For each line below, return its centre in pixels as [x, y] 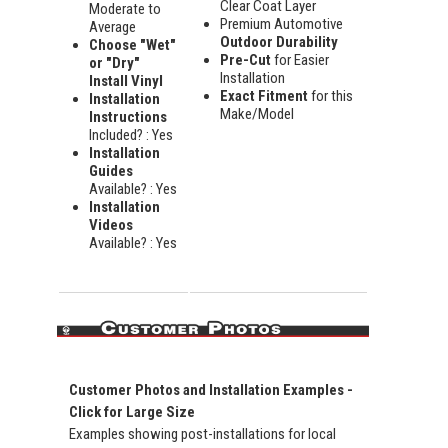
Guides [111, 171]
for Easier [300, 60]
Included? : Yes [131, 135]
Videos [111, 225]
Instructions [128, 117]
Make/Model [257, 114]
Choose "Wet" [132, 45]
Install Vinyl [126, 81]
